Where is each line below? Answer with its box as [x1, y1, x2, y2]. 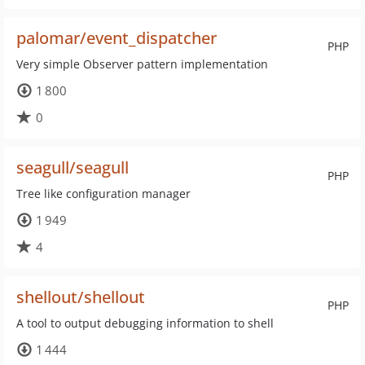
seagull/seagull [16, 156, 129, 178]
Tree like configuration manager [16, 186, 191, 201]
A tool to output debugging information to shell [16, 315, 274, 331]
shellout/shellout [16, 286, 145, 308]
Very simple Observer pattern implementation [16, 56, 268, 72]
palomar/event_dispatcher [16, 27, 217, 49]
